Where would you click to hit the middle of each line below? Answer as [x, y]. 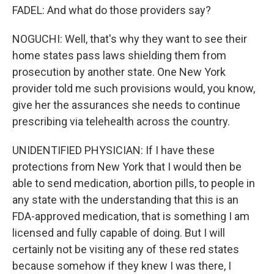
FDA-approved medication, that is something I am [131, 216]
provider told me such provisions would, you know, [134, 88]
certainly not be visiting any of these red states [126, 249]
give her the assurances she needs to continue [126, 105]
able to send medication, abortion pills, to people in [134, 183]
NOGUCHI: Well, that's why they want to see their [130, 39]
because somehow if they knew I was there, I [122, 266]
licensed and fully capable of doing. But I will [119, 233]
